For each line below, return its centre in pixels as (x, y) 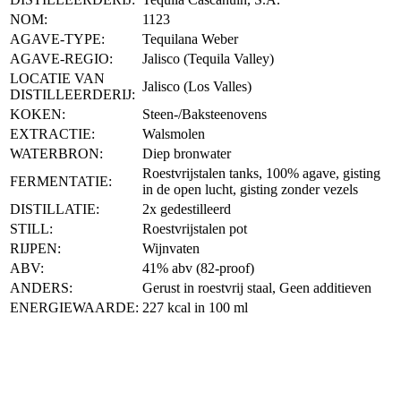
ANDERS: (41, 287)
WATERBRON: (56, 153)
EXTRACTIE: (52, 133)
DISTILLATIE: (55, 209)
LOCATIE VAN (57, 78)
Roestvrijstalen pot (195, 228)
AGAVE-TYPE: (57, 38)
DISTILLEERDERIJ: (73, 94)
